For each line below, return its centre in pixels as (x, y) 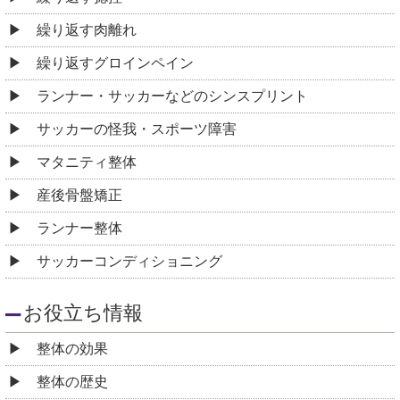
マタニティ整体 (87, 162)
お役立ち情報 (83, 312)
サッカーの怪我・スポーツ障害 (137, 129)
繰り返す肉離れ (87, 29)
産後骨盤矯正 (79, 195)
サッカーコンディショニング (129, 261)
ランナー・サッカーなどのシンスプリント (172, 96)
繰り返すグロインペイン (115, 62)
